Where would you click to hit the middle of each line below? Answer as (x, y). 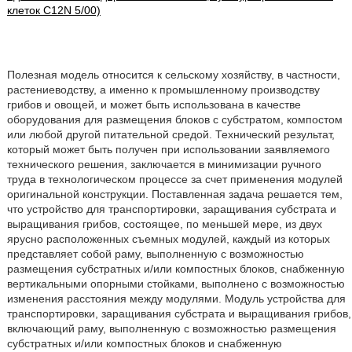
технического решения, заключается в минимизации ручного (164, 164)
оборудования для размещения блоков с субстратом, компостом (174, 119)
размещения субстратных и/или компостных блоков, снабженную (176, 269)
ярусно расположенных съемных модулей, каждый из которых (168, 239)
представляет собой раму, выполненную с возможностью (155, 254)
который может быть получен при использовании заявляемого (168, 149)
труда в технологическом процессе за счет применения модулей (174, 179)
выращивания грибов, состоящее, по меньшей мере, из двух (164, 224)
